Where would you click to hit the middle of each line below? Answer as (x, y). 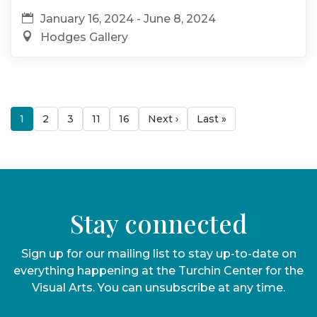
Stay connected (158, 223)
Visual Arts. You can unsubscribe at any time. (158, 287)
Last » (212, 119)
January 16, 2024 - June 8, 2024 (128, 18)
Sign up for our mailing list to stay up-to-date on (158, 253)
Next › (163, 119)
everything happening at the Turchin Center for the (158, 270)
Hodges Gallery (84, 37)
